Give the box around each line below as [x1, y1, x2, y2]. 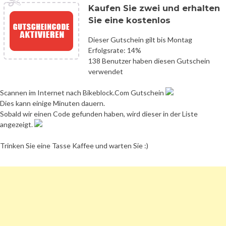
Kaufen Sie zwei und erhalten [88, 3, 220, 13]
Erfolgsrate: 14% [88, 45, 141, 54]
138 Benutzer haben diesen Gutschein [88, 56, 210, 65]
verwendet [88, 67, 123, 76]
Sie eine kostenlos [88, 15, 171, 25]
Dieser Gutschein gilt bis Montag [88, 35, 192, 44]
